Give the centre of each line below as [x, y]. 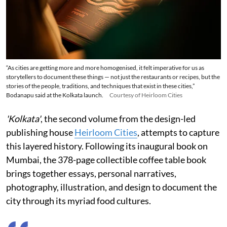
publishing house [40, 132]
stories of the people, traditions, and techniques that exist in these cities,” [100, 86]
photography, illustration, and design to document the [111, 187]
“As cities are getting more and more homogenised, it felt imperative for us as [105, 67]
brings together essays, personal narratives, [91, 173]
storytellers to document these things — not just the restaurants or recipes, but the [113, 77]
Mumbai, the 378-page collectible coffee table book [106, 159]
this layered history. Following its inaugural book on [107, 146]
